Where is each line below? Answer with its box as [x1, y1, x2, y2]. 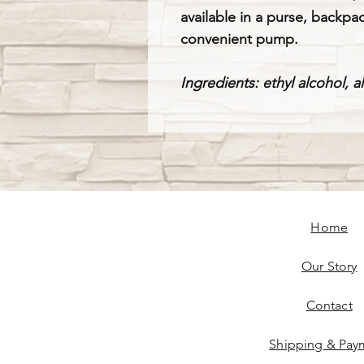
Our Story [301, 258, 357, 274]
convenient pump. [180, 30, 302, 48]
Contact [305, 297, 353, 313]
